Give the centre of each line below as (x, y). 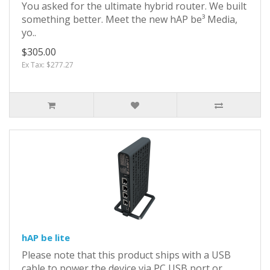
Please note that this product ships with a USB (126, 255)
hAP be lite (46, 237)
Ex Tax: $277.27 (48, 64)
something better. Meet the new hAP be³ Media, (130, 19)
